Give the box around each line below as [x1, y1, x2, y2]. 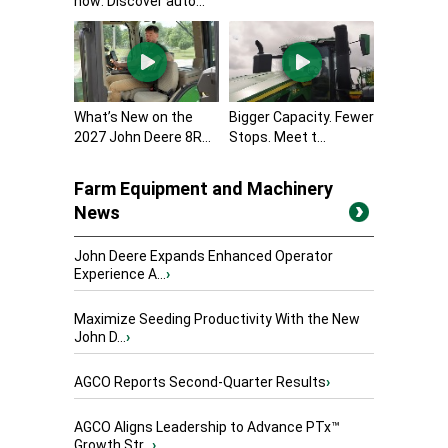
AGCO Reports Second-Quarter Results [74, 374, 326, 391]
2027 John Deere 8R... [74, 129, 211, 146]
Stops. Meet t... [229, 129, 326, 146]
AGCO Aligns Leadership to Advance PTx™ [74, 419, 340, 436]
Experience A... [74, 266, 166, 283]
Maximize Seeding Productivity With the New [74, 311, 360, 328]
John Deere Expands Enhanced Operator [74, 248, 333, 265]
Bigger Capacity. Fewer [229, 109, 374, 126]
